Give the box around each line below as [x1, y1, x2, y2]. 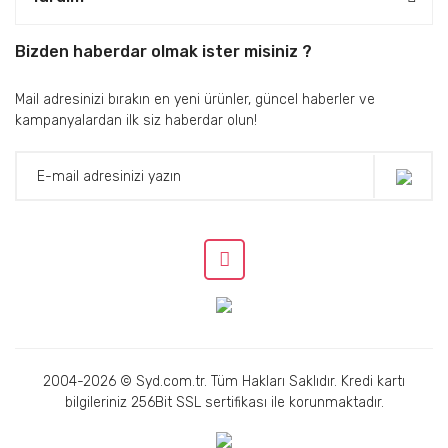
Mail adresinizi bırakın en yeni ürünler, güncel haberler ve [15, 91, 375, 109]
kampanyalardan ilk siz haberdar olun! [15, 112, 257, 130]
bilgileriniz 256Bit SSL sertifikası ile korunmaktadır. [64, 394, 384, 412]
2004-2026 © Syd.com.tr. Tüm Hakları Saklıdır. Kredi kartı [43, 373, 405, 391]
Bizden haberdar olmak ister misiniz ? [15, 42, 312, 62]
